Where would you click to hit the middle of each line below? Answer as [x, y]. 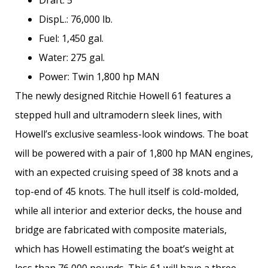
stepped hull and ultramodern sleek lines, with [118, 115]
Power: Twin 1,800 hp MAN [99, 77]
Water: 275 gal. [72, 58]
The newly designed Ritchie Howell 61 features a [123, 96]
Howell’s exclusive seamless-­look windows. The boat [132, 134]
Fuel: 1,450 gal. [71, 39]
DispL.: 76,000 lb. [76, 19]
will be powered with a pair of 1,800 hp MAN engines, [134, 153]
